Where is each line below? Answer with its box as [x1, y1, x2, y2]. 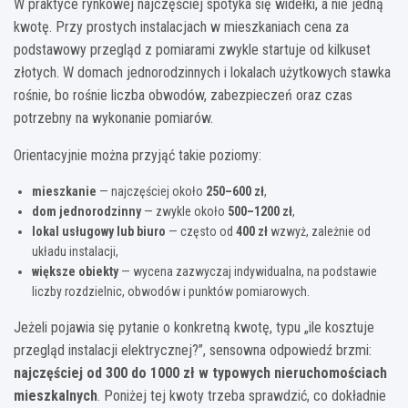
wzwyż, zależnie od [268, 223, 371, 239]
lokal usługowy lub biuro [32, 223, 166, 239]
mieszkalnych [14, 386, 97, 404]
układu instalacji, [32, 243, 118, 259]
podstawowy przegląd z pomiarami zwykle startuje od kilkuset [14, 40, 371, 58]
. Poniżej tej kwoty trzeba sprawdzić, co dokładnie [97, 386, 386, 404]
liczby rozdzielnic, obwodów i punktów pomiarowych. [32, 283, 310, 299]
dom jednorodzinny [32, 203, 141, 219]
